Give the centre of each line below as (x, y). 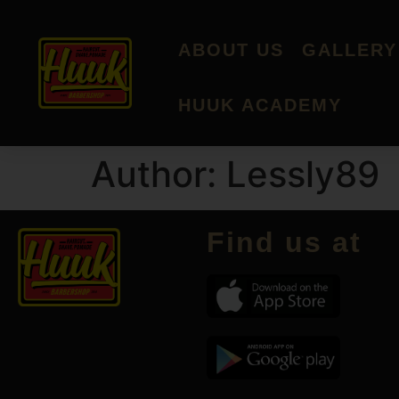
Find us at (285, 242)
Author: (159, 174)
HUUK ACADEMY (261, 105)
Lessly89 (303, 174)
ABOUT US (232, 50)
